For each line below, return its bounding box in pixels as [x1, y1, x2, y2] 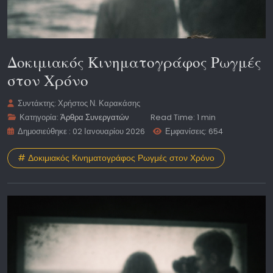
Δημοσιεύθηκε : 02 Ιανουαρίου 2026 [18, 126, 146, 137]
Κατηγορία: [18, 112, 61, 123]
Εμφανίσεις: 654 [165, 126, 224, 137]
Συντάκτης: [16, 98, 58, 109]
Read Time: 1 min [151, 112, 216, 123]
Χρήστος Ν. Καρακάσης [58, 98, 141, 109]
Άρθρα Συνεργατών [60, 112, 130, 123]
